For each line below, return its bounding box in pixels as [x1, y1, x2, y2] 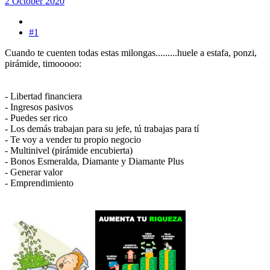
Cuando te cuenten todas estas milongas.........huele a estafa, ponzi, [5, 48, 257, 58]
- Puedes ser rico [5, 113, 67, 124]
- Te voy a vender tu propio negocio [5, 134, 141, 145]
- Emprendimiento [5, 178, 74, 189]
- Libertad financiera [5, 91, 82, 102]
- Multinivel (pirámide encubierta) [5, 145, 133, 156]
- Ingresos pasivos [5, 102, 73, 113]
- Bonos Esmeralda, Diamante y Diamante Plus [5, 156, 184, 167]
